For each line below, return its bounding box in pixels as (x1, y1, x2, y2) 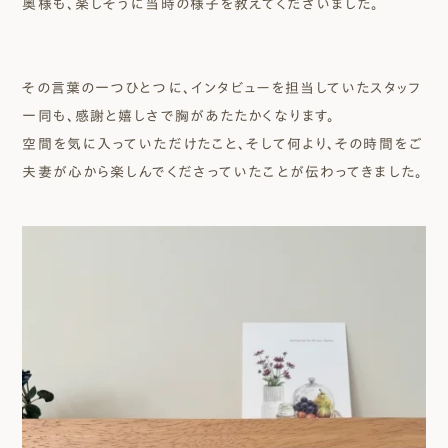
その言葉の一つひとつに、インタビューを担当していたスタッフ (22, 80, 421, 95)
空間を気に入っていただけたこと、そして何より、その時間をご (22, 136, 422, 151)
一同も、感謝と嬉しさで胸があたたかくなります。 (22, 108, 336, 123)
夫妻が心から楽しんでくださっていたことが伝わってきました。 (22, 164, 423, 179)
